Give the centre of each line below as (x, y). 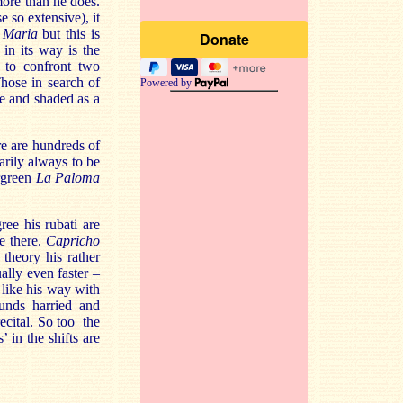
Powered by (167, 83)
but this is (69, 34)
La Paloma (67, 178)
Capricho (73, 241)
